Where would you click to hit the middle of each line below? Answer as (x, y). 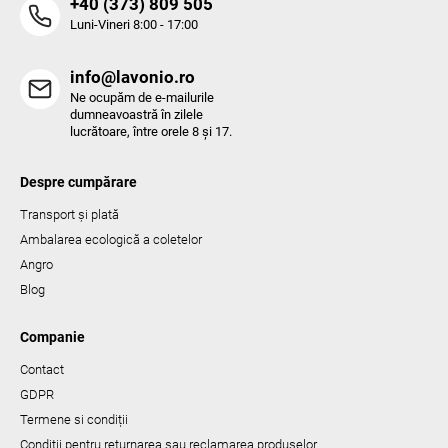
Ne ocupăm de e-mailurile (142, 97)
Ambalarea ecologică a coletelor (111, 239)
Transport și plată (69, 214)
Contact (42, 369)
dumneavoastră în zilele (136, 114)
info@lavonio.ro (132, 76)
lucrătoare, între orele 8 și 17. (151, 131)
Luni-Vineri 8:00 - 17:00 (134, 24)
